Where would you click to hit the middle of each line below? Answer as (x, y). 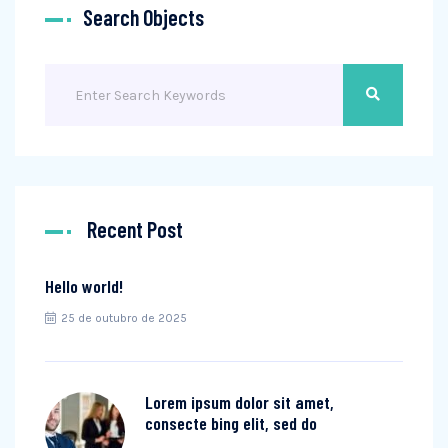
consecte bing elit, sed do (231, 423)
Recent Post (135, 229)
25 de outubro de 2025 (124, 318)
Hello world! (84, 286)
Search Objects (143, 17)
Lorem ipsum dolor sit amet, (239, 402)
